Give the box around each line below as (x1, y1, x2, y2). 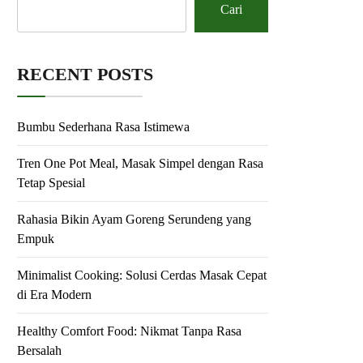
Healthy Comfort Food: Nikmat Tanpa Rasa (17, 324, 241, 338)
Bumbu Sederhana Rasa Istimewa (17, 120, 190, 134)
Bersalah (17, 344, 62, 357)
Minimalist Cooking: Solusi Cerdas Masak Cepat (17, 268, 267, 282)
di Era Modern (17, 288, 92, 301)
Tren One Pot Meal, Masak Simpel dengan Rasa (17, 156, 263, 170)
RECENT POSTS (17, 64, 153, 84)
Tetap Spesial (17, 176, 85, 190)
